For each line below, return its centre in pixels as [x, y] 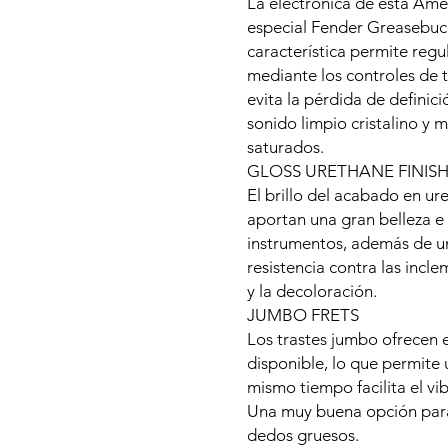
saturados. [285, 147]
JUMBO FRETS [303, 315]
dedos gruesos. [303, 435]
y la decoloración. [312, 291]
